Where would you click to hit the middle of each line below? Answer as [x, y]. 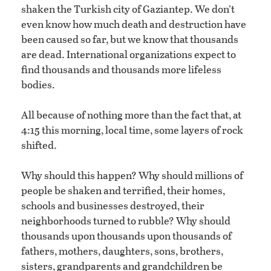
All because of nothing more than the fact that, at [131, 115]
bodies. [38, 85]
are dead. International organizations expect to [129, 54]
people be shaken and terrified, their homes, [123, 191]
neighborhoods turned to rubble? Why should [126, 221]
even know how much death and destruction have [134, 24]
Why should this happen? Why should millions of [132, 175]
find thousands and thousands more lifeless [121, 70]
